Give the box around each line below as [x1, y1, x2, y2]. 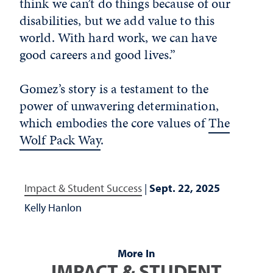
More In [118, 246, 155, 260]
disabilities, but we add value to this [19, 11, 215, 30]
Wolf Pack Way [19, 130, 101, 149]
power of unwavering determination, [19, 96, 219, 115]
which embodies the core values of [19, 113, 208, 132]
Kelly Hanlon [24, 200, 82, 214]
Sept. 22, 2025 [149, 181, 220, 195]
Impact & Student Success [24, 181, 142, 195]
